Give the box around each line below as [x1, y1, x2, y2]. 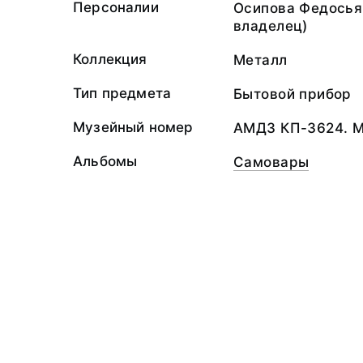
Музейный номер [73, 119, 194, 135]
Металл [233, 52, 288, 68]
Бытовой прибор [233, 86, 352, 102]
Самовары [233, 154, 310, 170]
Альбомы [73, 153, 138, 169]
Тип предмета [73, 85, 172, 101]
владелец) [233, 18, 308, 34]
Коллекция [73, 51, 147, 67]
